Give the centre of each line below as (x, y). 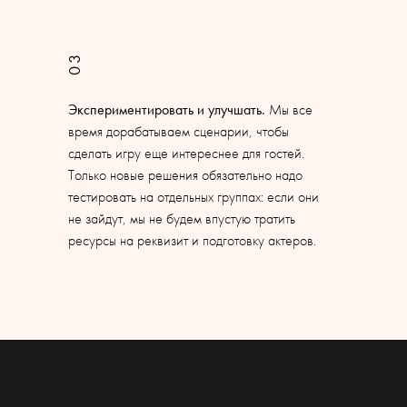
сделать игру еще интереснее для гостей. (186, 153)
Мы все (289, 109)
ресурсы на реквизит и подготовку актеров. (192, 240)
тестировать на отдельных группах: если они (194, 197)
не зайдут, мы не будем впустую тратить (182, 218)
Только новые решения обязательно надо (185, 175)
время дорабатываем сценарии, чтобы (179, 131)
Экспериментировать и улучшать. (167, 109)
